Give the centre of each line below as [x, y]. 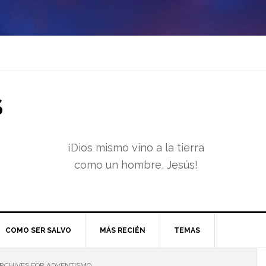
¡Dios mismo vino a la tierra [136, 148]
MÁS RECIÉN [123, 230]
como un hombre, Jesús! [136, 165]
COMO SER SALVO [38, 230]
